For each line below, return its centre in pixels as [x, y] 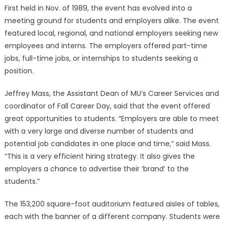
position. [19, 71]
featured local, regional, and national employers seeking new [111, 33]
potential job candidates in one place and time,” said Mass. [107, 144]
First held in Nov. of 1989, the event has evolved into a [98, 8]
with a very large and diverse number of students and [99, 131]
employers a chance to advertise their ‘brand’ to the [96, 169]
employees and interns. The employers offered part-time [106, 46]
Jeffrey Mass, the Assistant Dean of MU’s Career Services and [111, 93]
